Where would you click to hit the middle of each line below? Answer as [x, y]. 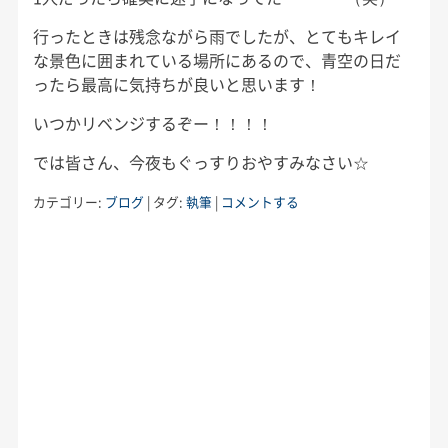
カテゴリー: [68, 201]
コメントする [259, 201]
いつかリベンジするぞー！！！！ [152, 122]
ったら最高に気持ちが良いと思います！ [176, 83]
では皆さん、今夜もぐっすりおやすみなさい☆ [200, 161]
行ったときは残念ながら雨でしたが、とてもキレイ [216, 35]
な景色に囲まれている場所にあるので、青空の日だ [216, 59]
